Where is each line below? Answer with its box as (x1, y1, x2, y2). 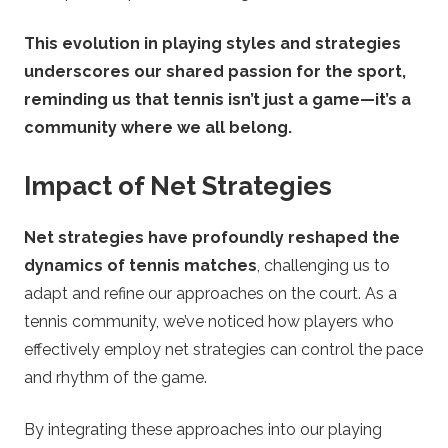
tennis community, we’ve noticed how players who (24, 311, 394, 331)
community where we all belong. (24, 118, 292, 138)
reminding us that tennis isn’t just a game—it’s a (24, 90, 411, 110)
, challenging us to (257, 255, 390, 275)
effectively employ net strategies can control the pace (24, 339, 423, 359)
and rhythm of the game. (24, 367, 207, 387)
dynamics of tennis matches (24, 255, 257, 275)
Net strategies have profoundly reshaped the (24, 227, 400, 247)
